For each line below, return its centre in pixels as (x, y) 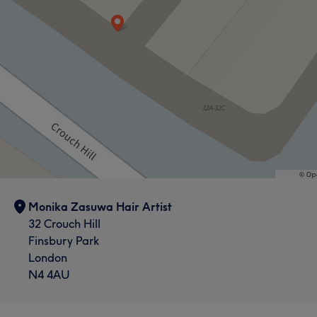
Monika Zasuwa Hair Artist (100, 206)
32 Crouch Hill (64, 223)
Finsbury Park (64, 240)
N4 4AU (49, 274)
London (48, 257)
